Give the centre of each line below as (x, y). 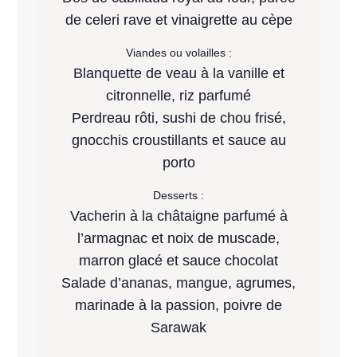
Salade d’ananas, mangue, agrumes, (178, 283)
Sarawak (178, 328)
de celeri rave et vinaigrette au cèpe (178, 20)
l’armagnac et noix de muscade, (178, 239)
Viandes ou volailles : (178, 53)
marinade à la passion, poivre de (178, 306)
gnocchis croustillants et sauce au (178, 141)
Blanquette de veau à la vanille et (178, 74)
